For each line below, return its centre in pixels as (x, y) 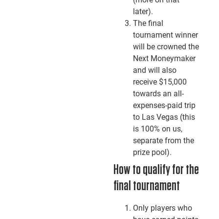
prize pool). (152, 152)
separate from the (163, 141)
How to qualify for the (156, 170)
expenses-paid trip (164, 105)
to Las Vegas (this (164, 117)
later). (143, 11)
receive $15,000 (160, 82)
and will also (154, 70)
